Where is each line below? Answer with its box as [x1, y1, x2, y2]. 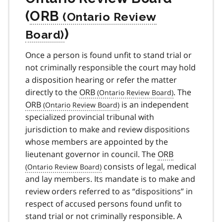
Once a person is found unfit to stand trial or [25, 49, 192, 60]
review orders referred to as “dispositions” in [25, 185, 193, 197]
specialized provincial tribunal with [25, 111, 154, 122]
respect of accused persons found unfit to [25, 198, 182, 209]
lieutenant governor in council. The [25, 148, 158, 160]
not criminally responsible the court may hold [25, 61, 196, 73]
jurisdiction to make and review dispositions [25, 123, 190, 135]
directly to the [25, 86, 79, 98]
